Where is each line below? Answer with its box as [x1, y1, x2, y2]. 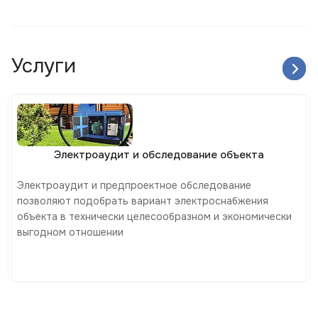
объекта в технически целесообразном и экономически [17, 210, 292, 224]
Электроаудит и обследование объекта [54, 148, 264, 163]
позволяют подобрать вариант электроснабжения [17, 194, 268, 208]
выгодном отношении [17, 226, 124, 239]
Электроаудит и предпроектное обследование [17, 179, 251, 192]
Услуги [11, 53, 76, 79]
